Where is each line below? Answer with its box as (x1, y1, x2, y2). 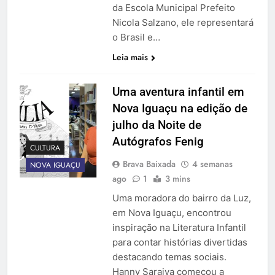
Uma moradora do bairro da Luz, (112, 192, 251, 204)
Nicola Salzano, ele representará (112, 17, 254, 29)
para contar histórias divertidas (112, 236, 247, 249)
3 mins (165, 172, 190, 185)
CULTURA (30, 142, 60, 153)
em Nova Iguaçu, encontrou (112, 207, 231, 219)
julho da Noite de (112, 118, 201, 133)
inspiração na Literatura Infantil (112, 222, 246, 234)
